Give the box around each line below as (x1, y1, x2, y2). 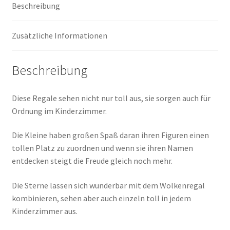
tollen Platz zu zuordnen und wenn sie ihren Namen (11, 143, 193, 154)
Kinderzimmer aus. (11, 205, 78, 216)
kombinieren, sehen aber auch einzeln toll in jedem (11, 193, 191, 203)
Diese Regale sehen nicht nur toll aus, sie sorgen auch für (11, 92, 210, 103)
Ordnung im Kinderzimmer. (11, 105, 107, 116)
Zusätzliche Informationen (11, 30, 107, 41)
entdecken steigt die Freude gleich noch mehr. (11, 156, 172, 166)
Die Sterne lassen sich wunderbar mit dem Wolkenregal (11, 180, 205, 190)
